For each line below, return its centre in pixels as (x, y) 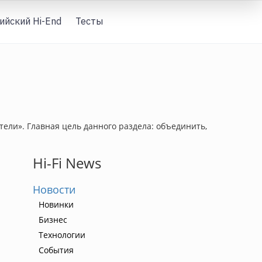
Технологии (62, 235)
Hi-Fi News (67, 163)
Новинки (56, 204)
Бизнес (53, 220)
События (56, 250)
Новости (54, 189)
